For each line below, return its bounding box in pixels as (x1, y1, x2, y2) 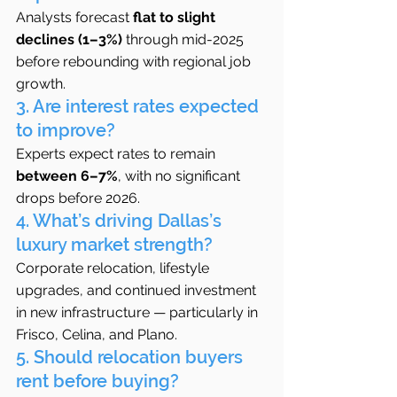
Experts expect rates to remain (16, 145, 219, 162)
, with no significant (118, 167, 244, 184)
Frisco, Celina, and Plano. (16, 326, 177, 343)
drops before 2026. (16, 190, 140, 206)
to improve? (16, 120, 115, 141)
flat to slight (133, 9, 219, 26)
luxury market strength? (16, 234, 213, 255)
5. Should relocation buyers (16, 346, 247, 368)
